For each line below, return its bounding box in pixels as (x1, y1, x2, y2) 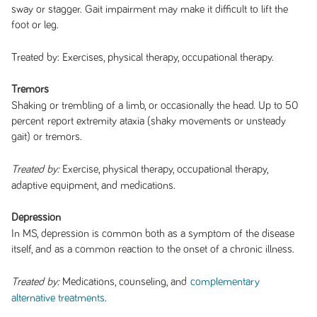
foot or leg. (11, 19, 59, 30)
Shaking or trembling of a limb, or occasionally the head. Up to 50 (11, 100, 299, 111)
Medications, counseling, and (62, 276, 190, 287)
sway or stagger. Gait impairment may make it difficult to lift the (11, 4, 288, 15)
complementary (190, 277, 260, 287)
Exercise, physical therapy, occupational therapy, (62, 163, 268, 175)
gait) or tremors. (11, 131, 86, 142)
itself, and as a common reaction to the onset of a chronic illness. (11, 243, 294, 255)
